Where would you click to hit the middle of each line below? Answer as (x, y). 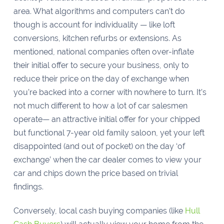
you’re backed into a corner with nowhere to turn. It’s (110, 92)
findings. (29, 186)
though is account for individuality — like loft (94, 24)
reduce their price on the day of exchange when (101, 78)
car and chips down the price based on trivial (95, 173)
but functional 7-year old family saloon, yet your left (109, 132)
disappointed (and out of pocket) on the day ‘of (99, 146)
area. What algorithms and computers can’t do (99, 11)
